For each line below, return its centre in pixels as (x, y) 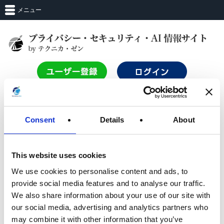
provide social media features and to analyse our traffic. (108, 183)
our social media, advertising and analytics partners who (110, 207)
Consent (40, 120)
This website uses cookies (59, 155)
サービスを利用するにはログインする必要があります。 (110, 174)
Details (112, 120)
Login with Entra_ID (117, 193)
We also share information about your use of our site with (111, 195)
